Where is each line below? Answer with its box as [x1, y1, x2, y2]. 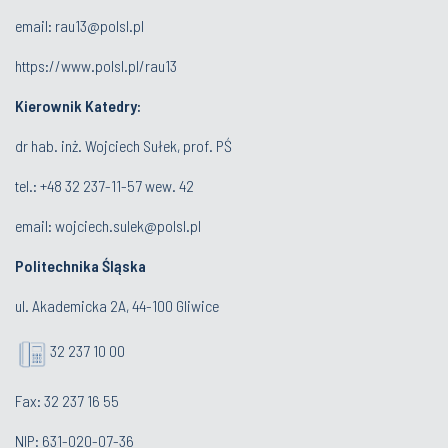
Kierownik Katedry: [15, 95, 141, 115]
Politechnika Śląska [15, 255, 146, 275]
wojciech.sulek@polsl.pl [55, 215, 201, 235]
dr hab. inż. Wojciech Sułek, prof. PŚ [15, 135, 232, 155]
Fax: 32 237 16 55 [15, 390, 119, 410]
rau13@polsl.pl [55, 15, 144, 35]
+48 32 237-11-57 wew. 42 [40, 175, 194, 195]
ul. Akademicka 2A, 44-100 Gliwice [15, 295, 219, 315]
